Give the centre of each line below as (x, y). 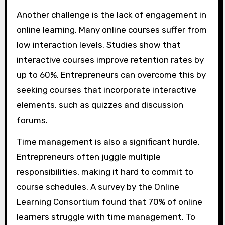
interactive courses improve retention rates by (110, 60)
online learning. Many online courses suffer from (111, 30)
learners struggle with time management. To (106, 217)
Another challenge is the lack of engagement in (111, 15)
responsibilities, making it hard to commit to (105, 172)
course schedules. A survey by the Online (98, 187)
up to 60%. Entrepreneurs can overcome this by (111, 75)
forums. (32, 120)
